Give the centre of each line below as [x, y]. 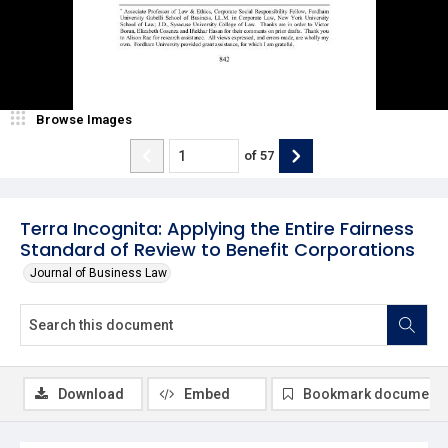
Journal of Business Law [98, 272]
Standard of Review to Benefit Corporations [217, 249]
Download [91, 393]
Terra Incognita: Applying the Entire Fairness [217, 228]
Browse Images [84, 119]
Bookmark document [372, 393]
